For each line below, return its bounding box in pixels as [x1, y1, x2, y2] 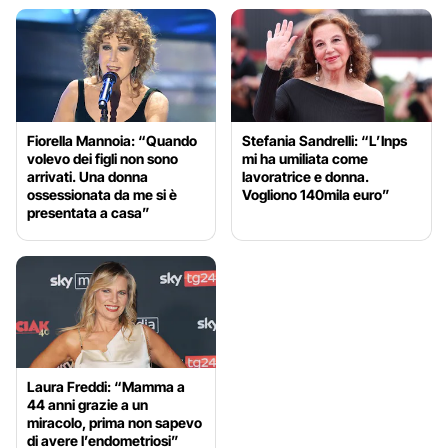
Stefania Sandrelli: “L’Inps [242, 131, 408, 149]
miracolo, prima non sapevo [27, 414, 202, 432]
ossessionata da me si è [27, 185, 177, 203]
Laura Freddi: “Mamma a [27, 378, 185, 396]
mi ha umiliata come [242, 149, 369, 167]
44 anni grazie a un [27, 396, 148, 414]
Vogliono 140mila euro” [242, 185, 391, 203]
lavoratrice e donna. [242, 167, 370, 185]
